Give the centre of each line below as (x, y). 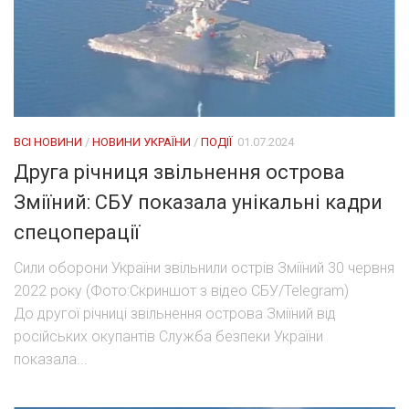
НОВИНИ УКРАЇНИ (142, 142)
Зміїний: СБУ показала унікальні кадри (198, 202)
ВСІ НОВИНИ (48, 142)
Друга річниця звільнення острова (179, 172)
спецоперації (77, 232)
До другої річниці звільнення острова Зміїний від (175, 313)
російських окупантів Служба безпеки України (168, 336)
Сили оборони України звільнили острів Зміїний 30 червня (204, 267)
